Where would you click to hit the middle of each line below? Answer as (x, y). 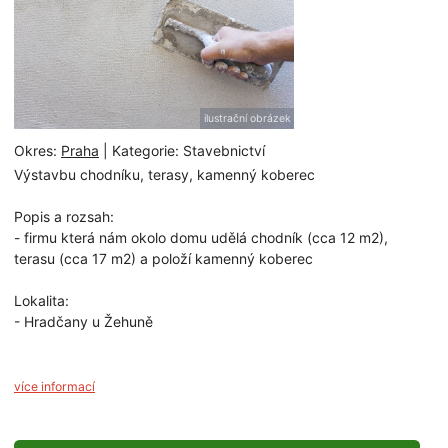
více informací (54, 386)
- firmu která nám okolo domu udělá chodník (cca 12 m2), (201, 238)
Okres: (37, 150)
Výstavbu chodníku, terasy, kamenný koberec (164, 175)
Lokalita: (41, 301)
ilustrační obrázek (247, 118)
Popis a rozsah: (64, 217)
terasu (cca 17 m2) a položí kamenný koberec (163, 259)
